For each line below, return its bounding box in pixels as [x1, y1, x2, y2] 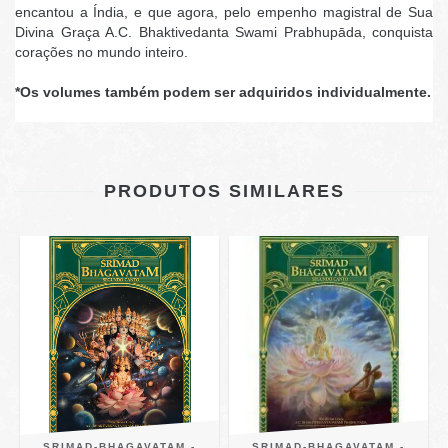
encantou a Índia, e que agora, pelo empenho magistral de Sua [15, 4, 433, 20]
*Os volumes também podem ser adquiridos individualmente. [15, 84, 431, 100]
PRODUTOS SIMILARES [103, 181, 345, 201]
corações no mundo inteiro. [15, 44, 188, 60]
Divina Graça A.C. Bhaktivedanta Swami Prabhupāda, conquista [15, 24, 433, 40]
